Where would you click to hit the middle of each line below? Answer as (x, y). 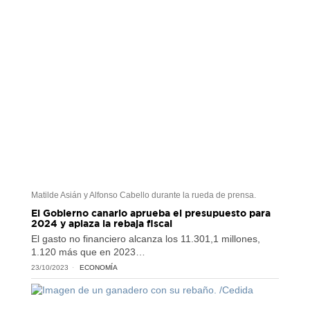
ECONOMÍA (98, 268)
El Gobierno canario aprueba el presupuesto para (151, 213)
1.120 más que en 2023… (88, 252)
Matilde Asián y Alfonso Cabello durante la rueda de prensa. (143, 195)
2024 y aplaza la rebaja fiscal (101, 224)
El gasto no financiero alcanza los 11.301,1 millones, (145, 239)
